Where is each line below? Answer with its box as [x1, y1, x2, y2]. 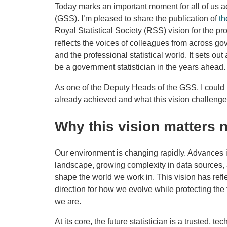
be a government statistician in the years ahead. [55, 63, 225, 71]
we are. [55, 197, 81, 206]
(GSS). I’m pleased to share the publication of [55, 14, 219, 23]
